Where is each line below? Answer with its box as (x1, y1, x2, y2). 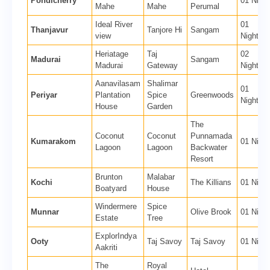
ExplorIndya (95, 231, 137, 241)
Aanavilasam (95, 79, 140, 89)
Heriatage (95, 49, 128, 59)
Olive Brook (190, 207, 231, 217)
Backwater (190, 143, 227, 152)
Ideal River (95, 20, 133, 30)
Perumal (190, 2, 219, 11)
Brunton (95, 172, 122, 182)
